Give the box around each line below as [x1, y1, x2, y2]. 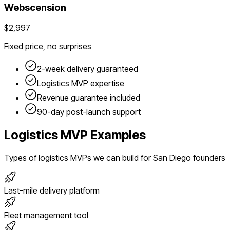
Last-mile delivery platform [4, 185, 100, 196]
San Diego [153, 152, 191, 163]
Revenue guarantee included [37, 92, 140, 103]
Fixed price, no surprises [4, 41, 91, 52]
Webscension [4, 1, 66, 13]
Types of [4, 152, 39, 163]
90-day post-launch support [37, 107, 141, 118]
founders [193, 152, 225, 163]
